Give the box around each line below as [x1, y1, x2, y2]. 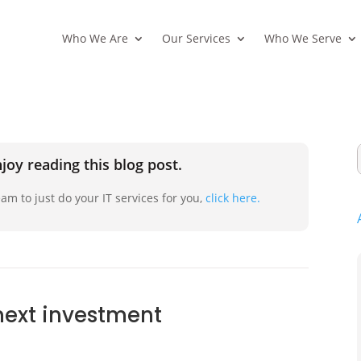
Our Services [161, 31, 230, 46]
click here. [205, 189, 261, 205]
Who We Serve [263, 31, 342, 46]
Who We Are [61, 31, 128, 46]
